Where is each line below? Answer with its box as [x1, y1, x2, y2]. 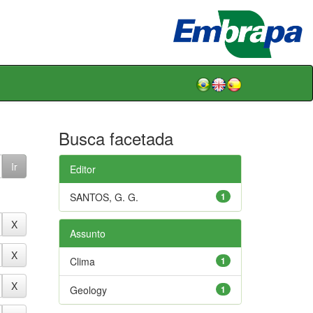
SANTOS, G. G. [69, 189, 138, 204]
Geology [69, 282, 107, 297]
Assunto [69, 226, 105, 240]
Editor [69, 161, 96, 176]
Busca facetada [58, 125, 173, 150]
